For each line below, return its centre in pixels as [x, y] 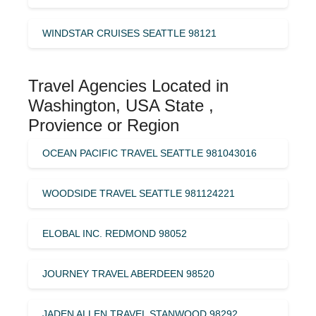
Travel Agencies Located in [128, 85]
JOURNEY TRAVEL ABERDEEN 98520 [128, 273]
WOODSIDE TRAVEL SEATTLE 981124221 [139, 193]
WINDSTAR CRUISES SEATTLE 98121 [129, 33]
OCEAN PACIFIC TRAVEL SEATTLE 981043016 [150, 153]
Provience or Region [104, 125]
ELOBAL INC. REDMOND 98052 [115, 233]
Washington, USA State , [121, 105]
